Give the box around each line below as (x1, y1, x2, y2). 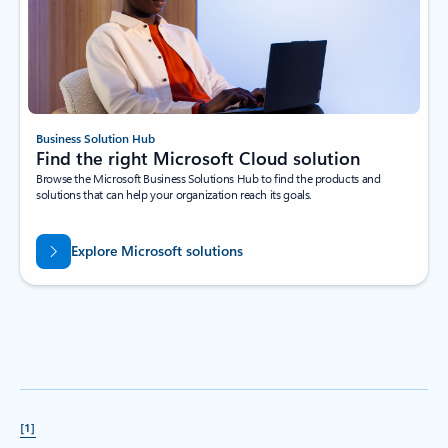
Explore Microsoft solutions (70, 240, 243, 260)
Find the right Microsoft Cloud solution (36, 146, 360, 171)
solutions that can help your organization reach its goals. (36, 186, 313, 203)
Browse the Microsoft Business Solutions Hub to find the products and (36, 170, 381, 187)
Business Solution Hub (36, 130, 155, 147)
